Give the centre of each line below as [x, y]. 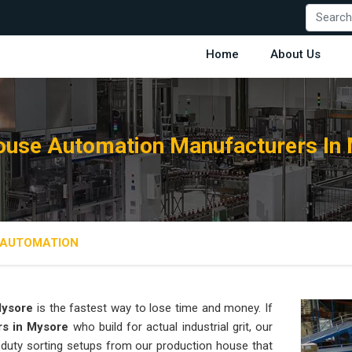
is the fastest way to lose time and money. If [153, 308]
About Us [295, 54]
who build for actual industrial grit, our [173, 327]
